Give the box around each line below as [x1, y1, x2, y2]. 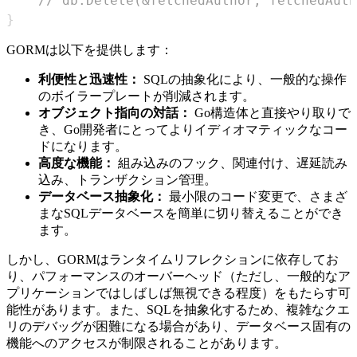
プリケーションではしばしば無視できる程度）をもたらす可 [6, 285, 351, 300]
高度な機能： [38, 155, 115, 170]
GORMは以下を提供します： [6, 42, 173, 57]
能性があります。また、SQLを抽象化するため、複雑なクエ [6, 302, 350, 316]
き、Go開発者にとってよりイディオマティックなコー [38, 122, 347, 136]
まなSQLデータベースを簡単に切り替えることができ [38, 206, 343, 220]
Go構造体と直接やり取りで [191, 105, 351, 120]
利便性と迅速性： [38, 72, 140, 86]
